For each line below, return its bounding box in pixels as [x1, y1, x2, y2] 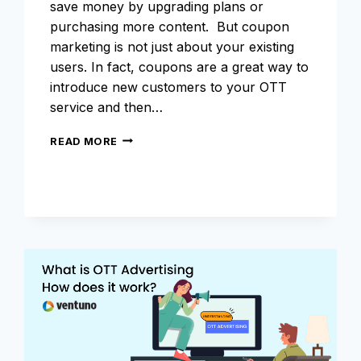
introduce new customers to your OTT [50, 78, 288, 95]
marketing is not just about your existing [50, 38, 295, 55]
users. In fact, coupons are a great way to [50, 58, 309, 75]
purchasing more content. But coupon [50, 18, 290, 35]
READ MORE [50, 135, 118, 147]
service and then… [50, 98, 164, 115]
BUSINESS [117, 195, 176, 208]
